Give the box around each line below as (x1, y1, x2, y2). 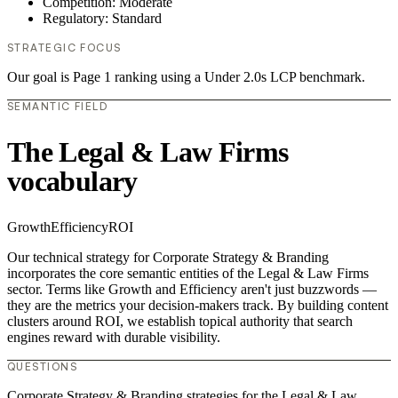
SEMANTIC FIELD (7, 99, 108, 114)
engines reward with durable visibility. (7, 330, 220, 346)
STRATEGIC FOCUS (7, 41, 122, 55)
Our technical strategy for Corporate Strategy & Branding (7, 250, 329, 266)
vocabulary (7, 164, 138, 197)
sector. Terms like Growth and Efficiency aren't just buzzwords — (7, 282, 377, 298)
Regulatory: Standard (43, 11, 162, 27)
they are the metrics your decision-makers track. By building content (7, 298, 388, 314)
